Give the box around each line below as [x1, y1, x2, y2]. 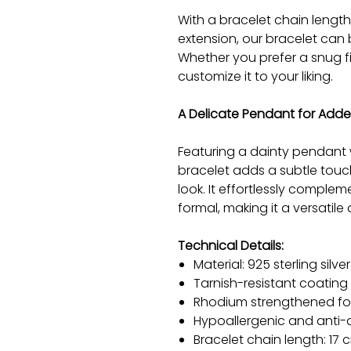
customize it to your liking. [177, 67, 333, 85]
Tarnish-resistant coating [193, 273, 348, 292]
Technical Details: [177, 236, 284, 255]
